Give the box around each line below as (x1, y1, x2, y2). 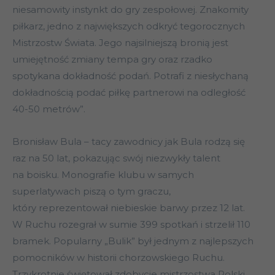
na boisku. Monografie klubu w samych (12, 169, 194, 181)
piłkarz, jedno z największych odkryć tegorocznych (12, 20, 245, 33)
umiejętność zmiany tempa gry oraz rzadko (12, 53, 212, 66)
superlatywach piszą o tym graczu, (12, 185, 171, 198)
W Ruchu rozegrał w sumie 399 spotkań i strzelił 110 (12, 219, 250, 231)
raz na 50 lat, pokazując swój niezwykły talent (12, 152, 220, 165)
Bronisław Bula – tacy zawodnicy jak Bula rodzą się (12, 136, 245, 148)
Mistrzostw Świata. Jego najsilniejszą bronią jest (12, 37, 228, 49)
